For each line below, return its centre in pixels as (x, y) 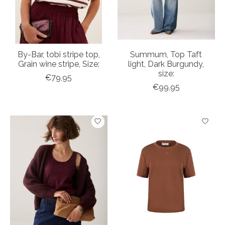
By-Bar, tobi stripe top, (59, 54)
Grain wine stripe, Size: (59, 64)
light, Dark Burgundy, (166, 64)
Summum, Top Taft (166, 54)
